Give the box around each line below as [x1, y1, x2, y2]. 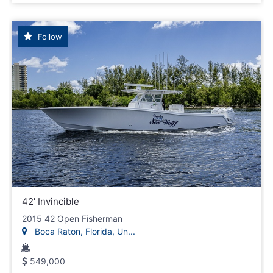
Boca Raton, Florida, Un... [32, 225, 135, 236]
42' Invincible [22, 195, 79, 207]
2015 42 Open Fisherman [22, 213, 122, 224]
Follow [35, 31, 62, 41]
